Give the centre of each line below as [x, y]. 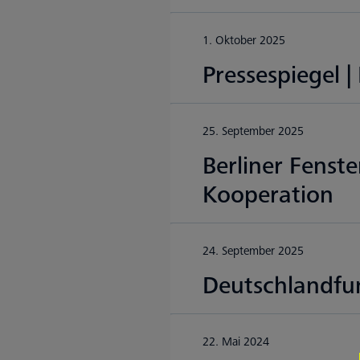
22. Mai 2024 [236, 342]
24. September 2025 [253, 251]
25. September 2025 [253, 131]
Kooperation [268, 195]
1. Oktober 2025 [244, 41]
